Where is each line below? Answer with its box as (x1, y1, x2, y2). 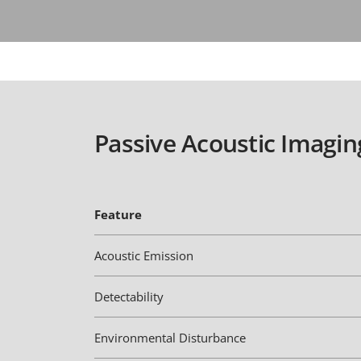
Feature (94, 206, 142, 222)
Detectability (94, 288, 164, 305)
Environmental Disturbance (94, 330, 246, 346)
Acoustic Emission (94, 247, 193, 263)
